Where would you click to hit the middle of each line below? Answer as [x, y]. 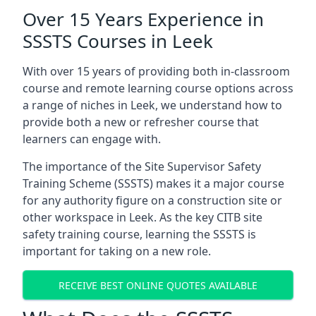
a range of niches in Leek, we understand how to [152, 105]
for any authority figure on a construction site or [152, 200]
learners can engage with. [92, 139]
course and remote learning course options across [158, 88]
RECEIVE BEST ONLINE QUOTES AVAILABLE [158, 285]
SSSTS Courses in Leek [118, 41]
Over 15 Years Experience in [143, 19]
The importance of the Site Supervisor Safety [142, 166]
